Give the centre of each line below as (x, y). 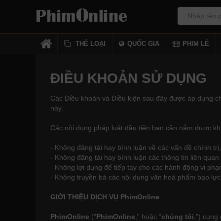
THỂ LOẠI (91, 44)
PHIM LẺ (196, 44)
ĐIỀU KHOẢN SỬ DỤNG (129, 78)
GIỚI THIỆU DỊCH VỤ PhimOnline (105, 197)
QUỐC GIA (143, 44)
